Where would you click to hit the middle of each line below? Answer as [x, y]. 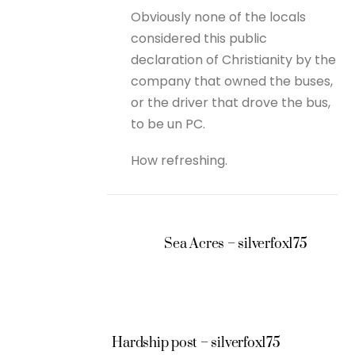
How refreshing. [179, 161]
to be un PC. [168, 124]
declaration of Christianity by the [234, 59]
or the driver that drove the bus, [231, 102]
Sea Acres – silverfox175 [236, 244]
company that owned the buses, [232, 81]
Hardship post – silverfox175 [196, 343]
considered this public [199, 38]
